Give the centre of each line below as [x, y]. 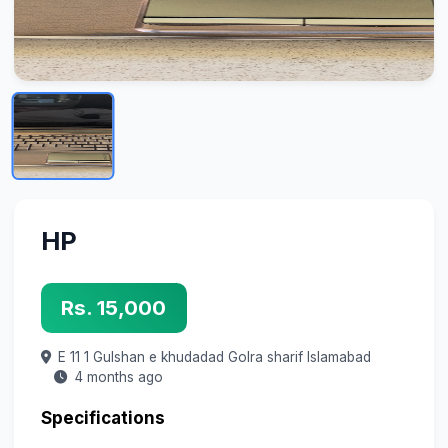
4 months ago [119, 377]
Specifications [102, 418]
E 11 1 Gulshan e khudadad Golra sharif [182, 357]
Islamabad [338, 357]
